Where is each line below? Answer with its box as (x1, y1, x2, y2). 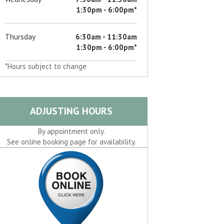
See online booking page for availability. (6, 136, 136, 146)
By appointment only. (37, 126, 105, 136)
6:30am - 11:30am (75, 31, 137, 41)
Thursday (5, 31, 36, 41)
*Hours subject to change (5, 61, 87, 71)
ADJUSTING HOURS (29, 104, 112, 117)
